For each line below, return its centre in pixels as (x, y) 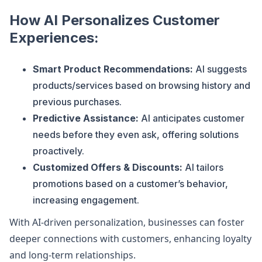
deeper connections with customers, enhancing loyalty (130, 239)
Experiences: (54, 38)
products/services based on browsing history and (142, 85)
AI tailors (203, 167)
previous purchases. (77, 102)
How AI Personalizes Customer (115, 20)
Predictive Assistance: (86, 118)
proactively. (58, 151)
